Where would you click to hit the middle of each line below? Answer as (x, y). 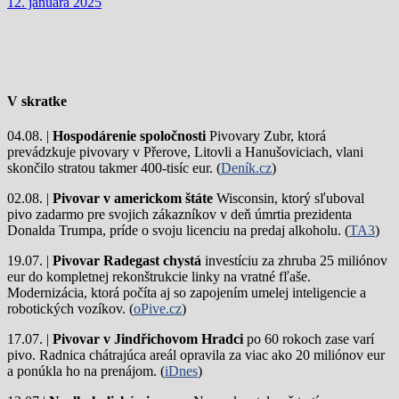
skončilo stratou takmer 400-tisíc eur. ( (114, 168)
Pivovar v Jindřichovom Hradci (148, 339)
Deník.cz (246, 168)
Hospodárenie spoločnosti (129, 136)
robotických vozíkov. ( (70, 309)
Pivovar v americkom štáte (133, 199)
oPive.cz (158, 309)
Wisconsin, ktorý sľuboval (289, 199)
